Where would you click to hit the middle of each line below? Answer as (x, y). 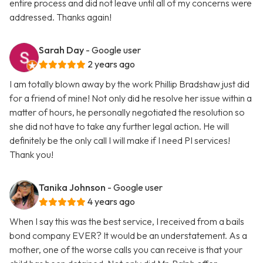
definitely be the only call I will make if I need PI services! (120, 141)
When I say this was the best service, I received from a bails (127, 222)
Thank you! (31, 155)
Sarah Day (61, 50)
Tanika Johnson (72, 188)
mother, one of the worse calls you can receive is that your (126, 250)
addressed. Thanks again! (60, 17)
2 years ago (111, 64)
